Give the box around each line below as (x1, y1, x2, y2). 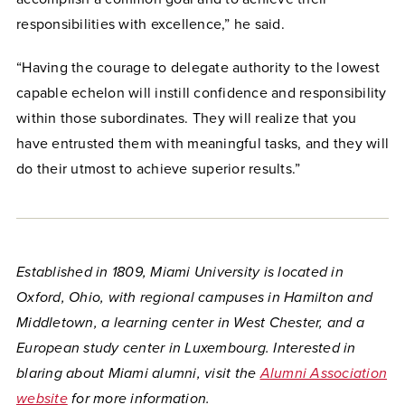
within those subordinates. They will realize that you (16, 109, 357, 127)
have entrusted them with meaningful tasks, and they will (16, 135, 389, 153)
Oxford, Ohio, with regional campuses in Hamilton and (16, 288, 372, 306)
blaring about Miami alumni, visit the (16, 364, 260, 382)
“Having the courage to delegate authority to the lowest (16, 59, 380, 77)
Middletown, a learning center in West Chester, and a (16, 314, 364, 332)
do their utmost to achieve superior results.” (16, 160, 305, 178)
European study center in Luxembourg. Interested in (16, 339, 356, 357)
